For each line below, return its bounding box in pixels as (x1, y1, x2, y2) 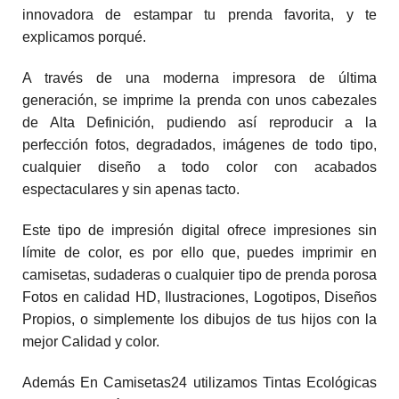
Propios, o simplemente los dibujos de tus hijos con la (22, 311, 377, 327)
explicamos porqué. (22, 29, 146, 45)
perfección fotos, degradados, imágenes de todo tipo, (22, 137, 377, 152)
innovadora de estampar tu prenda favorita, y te (22, 7, 377, 23)
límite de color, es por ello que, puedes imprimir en (22, 244, 377, 260)
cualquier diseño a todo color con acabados (22, 159, 377, 175)
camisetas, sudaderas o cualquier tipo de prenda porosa (22, 266, 377, 282)
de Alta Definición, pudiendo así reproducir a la (22, 115, 377, 130)
